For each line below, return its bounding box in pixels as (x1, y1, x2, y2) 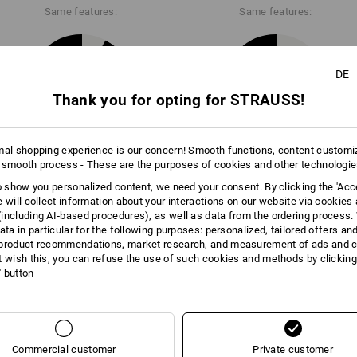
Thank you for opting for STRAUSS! (52, 90, 305, 109)
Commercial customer (12, 343, 116, 355)
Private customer (253, 343, 334, 355)
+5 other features (234, 150, 317, 162)
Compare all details (157, 276, 261, 289)
